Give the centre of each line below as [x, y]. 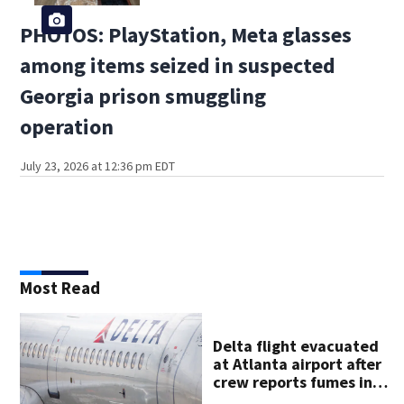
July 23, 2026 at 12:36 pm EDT [98, 165]
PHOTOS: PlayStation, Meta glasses [186, 34]
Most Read [60, 287]
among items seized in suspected [178, 65]
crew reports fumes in [293, 381]
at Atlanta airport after [298, 363]
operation [67, 126]
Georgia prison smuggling [143, 96]
